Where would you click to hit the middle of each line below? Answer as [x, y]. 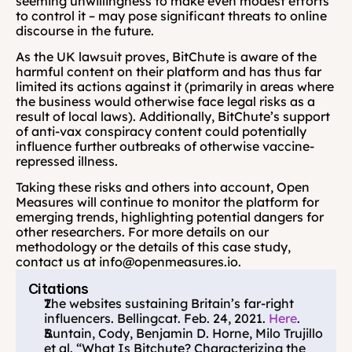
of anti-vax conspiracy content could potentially [161, 132]
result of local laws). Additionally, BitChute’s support [173, 117]
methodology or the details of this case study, [153, 247]
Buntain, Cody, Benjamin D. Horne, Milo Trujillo [183, 334]
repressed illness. [67, 161]
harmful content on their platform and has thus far [169, 72]
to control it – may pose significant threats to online [171, 16]
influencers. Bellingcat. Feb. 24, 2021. [156, 319]
